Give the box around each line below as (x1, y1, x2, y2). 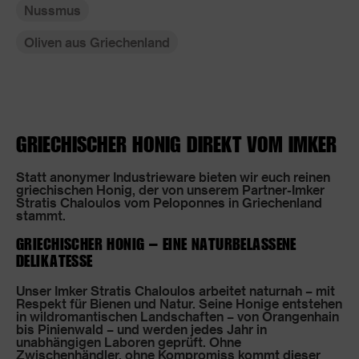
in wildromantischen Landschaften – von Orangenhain (16, 309, 339, 324)
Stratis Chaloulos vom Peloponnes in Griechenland (16, 195, 322, 210)
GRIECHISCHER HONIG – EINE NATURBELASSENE (16, 235, 296, 252)
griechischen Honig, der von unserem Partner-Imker (16, 182, 325, 197)
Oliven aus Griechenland (24, 34, 170, 50)
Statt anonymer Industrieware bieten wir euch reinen (16, 169, 330, 184)
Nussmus (24, 2, 81, 18)
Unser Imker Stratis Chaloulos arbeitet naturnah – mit (16, 283, 335, 298)
